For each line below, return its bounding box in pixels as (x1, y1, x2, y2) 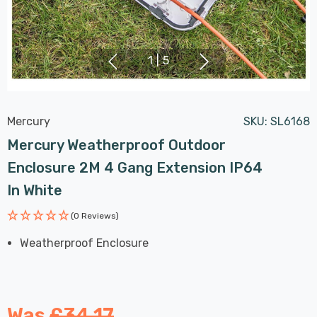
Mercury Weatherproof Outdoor (7, 136, 226, 154)
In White (7, 181, 62, 199)
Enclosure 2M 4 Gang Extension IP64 (7, 158, 263, 176)
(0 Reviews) (71, 210, 119, 221)
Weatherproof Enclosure (20, 236, 149, 250)
